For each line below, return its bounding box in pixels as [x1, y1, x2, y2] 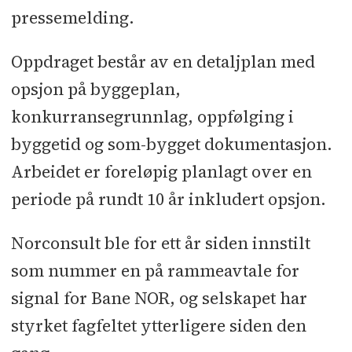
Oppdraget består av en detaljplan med [10, 50, 315, 74]
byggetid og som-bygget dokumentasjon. [10, 133, 332, 156]
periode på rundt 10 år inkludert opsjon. [10, 188, 326, 211]
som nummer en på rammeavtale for [10, 259, 299, 283]
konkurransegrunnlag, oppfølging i [10, 105, 294, 129]
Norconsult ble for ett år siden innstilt [10, 232, 310, 255]
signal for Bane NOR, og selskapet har [10, 287, 307, 310]
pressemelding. [10, 6, 134, 30]
